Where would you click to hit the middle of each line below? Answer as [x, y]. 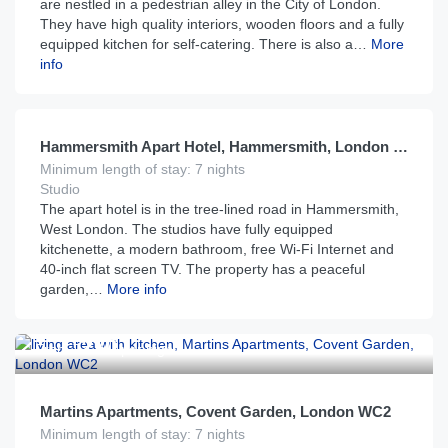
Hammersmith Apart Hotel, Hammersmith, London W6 [400, 146]
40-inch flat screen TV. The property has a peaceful [202, 269]
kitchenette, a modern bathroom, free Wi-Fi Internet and [217, 249]
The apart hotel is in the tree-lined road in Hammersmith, [219, 209]
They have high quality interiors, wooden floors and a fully [222, 24]
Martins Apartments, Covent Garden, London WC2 [215, 411]
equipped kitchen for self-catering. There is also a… [203, 44]
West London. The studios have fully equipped [186, 229]
